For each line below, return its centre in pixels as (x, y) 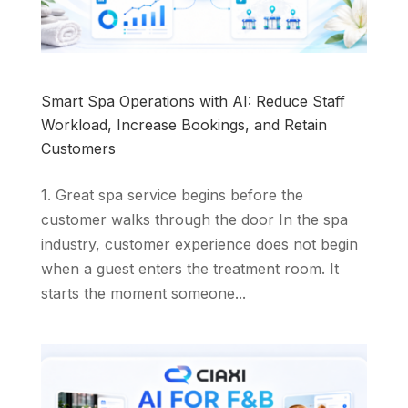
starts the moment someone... (143, 294)
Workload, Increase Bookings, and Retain (184, 125)
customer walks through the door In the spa (194, 220)
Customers (78, 149)
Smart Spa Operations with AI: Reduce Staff (193, 102)
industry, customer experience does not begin (199, 245)
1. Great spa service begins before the (172, 195)
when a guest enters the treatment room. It (189, 269)
